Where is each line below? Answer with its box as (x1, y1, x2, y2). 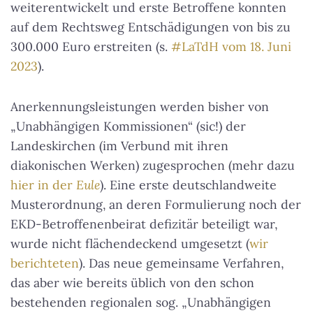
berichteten (10, 255, 79, 272)
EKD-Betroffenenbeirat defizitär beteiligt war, (10, 216, 277, 233)
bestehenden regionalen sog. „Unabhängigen (10, 294, 271, 311)
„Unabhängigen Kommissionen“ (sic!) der (10, 118, 246, 135)
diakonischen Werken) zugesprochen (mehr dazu (10, 157, 295, 174)
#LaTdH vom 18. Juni (171, 38, 291, 55)
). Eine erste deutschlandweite (100, 177, 277, 194)
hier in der (10, 177, 76, 194)
